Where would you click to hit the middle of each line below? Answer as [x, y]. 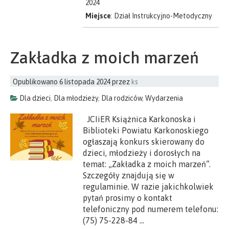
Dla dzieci [35, 98]
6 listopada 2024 [85, 82]
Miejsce [98, 16]
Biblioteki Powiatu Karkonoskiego [146, 131]
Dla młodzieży [76, 98]
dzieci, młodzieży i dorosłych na [142, 153]
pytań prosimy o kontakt [128, 198]
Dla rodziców [122, 98]
